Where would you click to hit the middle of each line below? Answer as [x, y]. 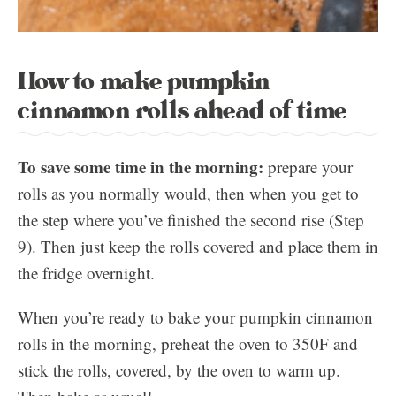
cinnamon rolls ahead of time [182, 111]
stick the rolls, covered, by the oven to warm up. [179, 370]
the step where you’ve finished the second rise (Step [191, 220]
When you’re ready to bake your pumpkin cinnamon [195, 317]
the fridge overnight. [86, 273]
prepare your [310, 167]
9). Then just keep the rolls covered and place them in [198, 246]
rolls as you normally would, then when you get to [188, 193]
